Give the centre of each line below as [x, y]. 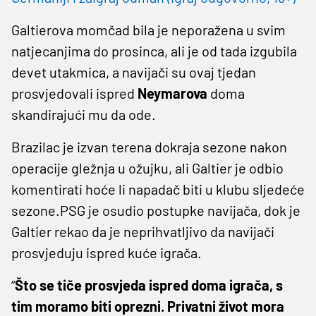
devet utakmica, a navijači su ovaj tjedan [134, 72]
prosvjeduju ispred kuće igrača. [107, 252]
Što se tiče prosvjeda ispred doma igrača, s [149, 285]
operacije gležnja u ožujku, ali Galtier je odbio [147, 168]
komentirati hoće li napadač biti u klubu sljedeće [158, 189]
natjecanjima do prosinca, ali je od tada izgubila [154, 50]
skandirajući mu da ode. [84, 114]
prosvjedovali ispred [74, 93]
